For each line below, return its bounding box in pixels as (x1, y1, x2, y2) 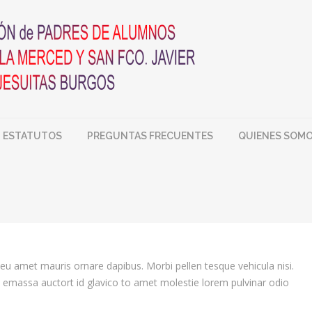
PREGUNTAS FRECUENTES (87, 130, 213, 142)
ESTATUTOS (3, 130, 62, 142)
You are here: (83, 182, 143, 195)
